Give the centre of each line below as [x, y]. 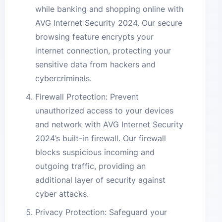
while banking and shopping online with [110, 9]
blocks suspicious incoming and [95, 152]
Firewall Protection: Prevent [87, 96]
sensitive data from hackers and [96, 65]
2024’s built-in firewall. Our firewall [101, 138]
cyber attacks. [62, 194]
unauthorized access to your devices [105, 110]
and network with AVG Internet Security [110, 124]
